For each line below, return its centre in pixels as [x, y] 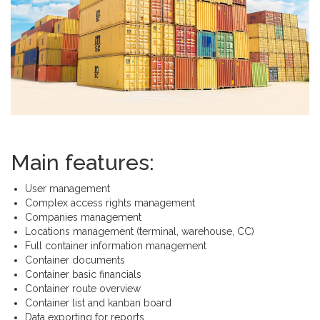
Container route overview [83, 288]
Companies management [83, 217]
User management [67, 188]
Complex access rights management [110, 202]
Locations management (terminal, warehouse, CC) [140, 231]
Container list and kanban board [98, 302]
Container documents [75, 260]
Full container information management [116, 245]
